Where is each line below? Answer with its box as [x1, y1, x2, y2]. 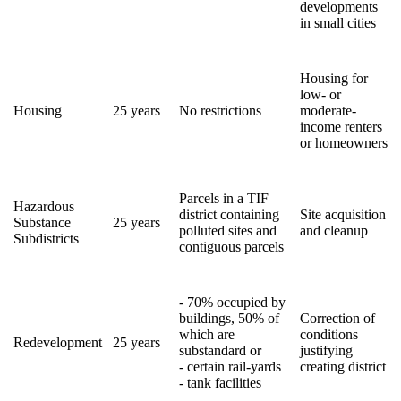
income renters [300, 118, 382, 134]
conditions [300, 326, 358, 342]
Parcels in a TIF [179, 190, 269, 206]
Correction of [300, 310, 375, 326]
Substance [13, 214, 71, 230]
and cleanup [300, 222, 368, 238]
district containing [179, 206, 279, 222]
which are [179, 326, 235, 342]
